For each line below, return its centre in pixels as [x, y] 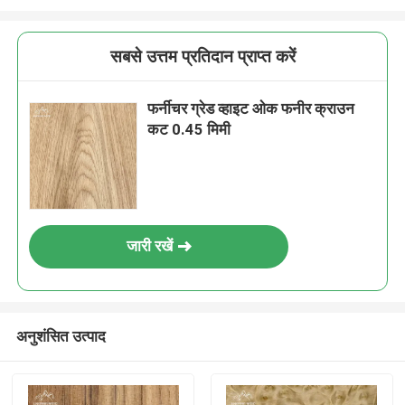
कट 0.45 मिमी [189, 130]
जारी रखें [149, 246]
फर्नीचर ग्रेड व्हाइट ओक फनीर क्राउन [251, 109]
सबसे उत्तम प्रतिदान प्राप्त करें [202, 57]
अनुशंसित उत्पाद [61, 336]
